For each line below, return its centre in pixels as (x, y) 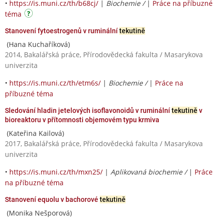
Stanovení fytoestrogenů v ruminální (62, 31)
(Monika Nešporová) (38, 213)
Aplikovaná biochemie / (150, 172)
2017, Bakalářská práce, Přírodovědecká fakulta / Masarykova (104, 143)
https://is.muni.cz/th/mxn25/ (56, 172)
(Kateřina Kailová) (34, 133)
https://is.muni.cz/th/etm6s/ (55, 83)
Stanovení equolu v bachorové (52, 199)
